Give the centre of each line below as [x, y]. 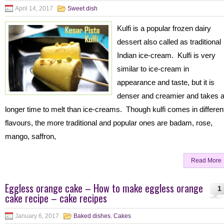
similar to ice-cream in [153, 69]
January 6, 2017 [37, 216]
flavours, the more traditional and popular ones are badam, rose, [109, 123]
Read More [206, 160]
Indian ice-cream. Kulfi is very [166, 55]
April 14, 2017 [34, 8]
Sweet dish [82, 8]
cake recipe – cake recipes [56, 198]
